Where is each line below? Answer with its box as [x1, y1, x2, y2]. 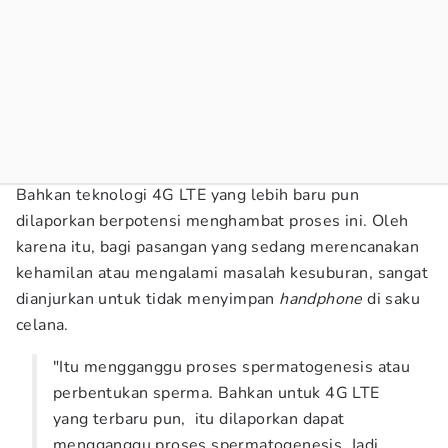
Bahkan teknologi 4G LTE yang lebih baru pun [16, 184, 360, 206]
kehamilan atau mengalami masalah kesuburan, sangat [16, 262, 428, 284]
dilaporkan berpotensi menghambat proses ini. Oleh [16, 210, 409, 232]
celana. [16, 314, 69, 336]
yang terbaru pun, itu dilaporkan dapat [53, 408, 345, 430]
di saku [367, 288, 421, 310]
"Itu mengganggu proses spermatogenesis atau [53, 356, 411, 378]
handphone [279, 288, 368, 310]
